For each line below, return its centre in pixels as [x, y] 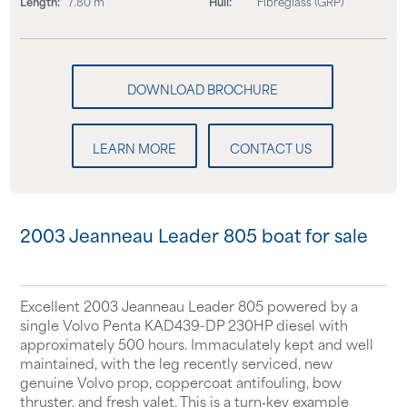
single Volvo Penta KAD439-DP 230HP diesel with [184, 324]
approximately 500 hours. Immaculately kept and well [196, 343]
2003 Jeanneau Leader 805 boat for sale [194, 235]
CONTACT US [271, 147]
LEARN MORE [135, 147]
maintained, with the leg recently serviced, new [176, 362]
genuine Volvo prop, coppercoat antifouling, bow [180, 381]
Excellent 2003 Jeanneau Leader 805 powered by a [189, 305]
